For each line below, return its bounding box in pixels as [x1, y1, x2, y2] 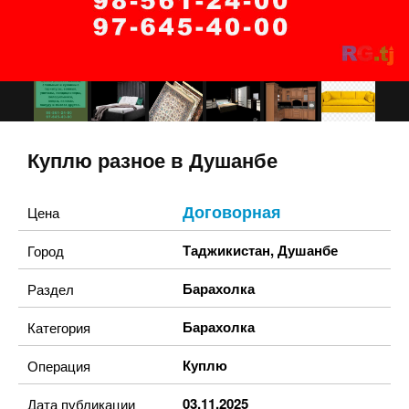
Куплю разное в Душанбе [27, 150, 278, 173]
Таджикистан [183, 240, 270, 260]
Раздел [27, 279, 74, 299]
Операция [27, 356, 90, 375]
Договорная [183, 200, 281, 224]
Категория [27, 318, 90, 337]
